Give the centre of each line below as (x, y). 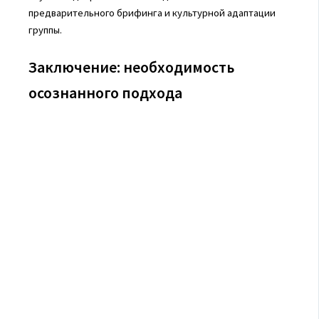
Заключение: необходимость (131, 67)
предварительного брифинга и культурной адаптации (152, 12)
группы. (45, 30)
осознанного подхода (105, 92)
